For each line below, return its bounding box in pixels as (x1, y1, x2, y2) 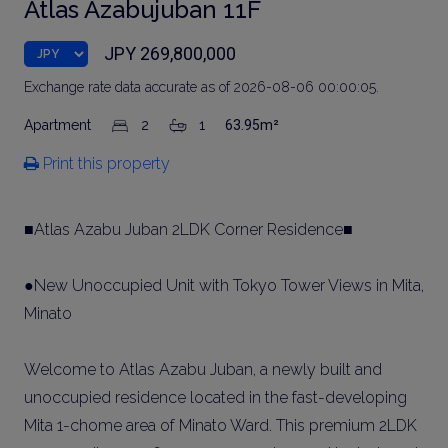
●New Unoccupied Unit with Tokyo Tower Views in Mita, (24, 276, 424, 295)
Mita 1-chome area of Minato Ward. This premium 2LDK (24, 416, 417, 435)
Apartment (24, 117, 95, 133)
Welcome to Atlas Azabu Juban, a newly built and (24, 360, 382, 379)
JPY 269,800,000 (104, 43, 236, 64)
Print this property (39, 154, 170, 173)
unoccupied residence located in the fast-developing (24, 388, 407, 407)
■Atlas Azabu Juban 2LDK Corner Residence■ (24, 220, 353, 239)
